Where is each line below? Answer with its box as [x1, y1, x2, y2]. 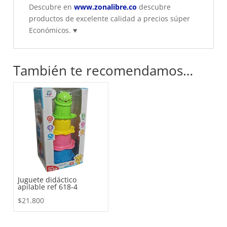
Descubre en [29, 2, 74, 12]
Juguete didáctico [18, 175, 77, 185]
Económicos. [29, 25, 71, 35]
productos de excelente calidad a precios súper [29, 14, 190, 23]
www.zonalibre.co [74, 2, 137, 12]
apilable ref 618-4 [18, 182, 78, 192]
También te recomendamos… [13, 61, 193, 80]
